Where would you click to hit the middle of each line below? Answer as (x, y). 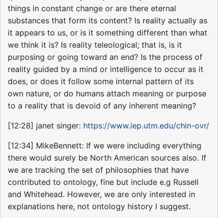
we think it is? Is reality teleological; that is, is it (95, 45)
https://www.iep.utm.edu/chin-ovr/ (146, 126)
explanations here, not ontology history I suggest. (99, 207)
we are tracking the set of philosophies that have (98, 170)
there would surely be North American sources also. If (107, 158)
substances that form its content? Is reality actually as (108, 21)
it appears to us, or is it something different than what (108, 33)
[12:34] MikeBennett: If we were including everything (105, 146)
